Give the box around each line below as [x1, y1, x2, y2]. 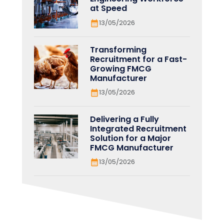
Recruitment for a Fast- [90, 53, 187, 65]
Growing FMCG [90, 62, 151, 74]
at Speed [90, 2, 127, 14]
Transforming [90, 43, 146, 55]
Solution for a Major [90, 132, 171, 144]
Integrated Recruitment [90, 122, 186, 134]
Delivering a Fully [90, 113, 159, 125]
